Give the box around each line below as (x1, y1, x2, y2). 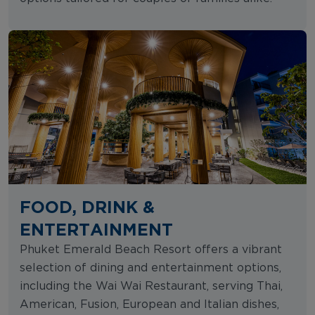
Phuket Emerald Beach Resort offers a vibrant (20, 243, 282, 255)
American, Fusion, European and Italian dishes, (20, 298, 279, 310)
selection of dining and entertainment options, (20, 262, 281, 274)
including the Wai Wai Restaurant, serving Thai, (20, 280, 283, 292)
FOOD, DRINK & (20, 197, 155, 216)
